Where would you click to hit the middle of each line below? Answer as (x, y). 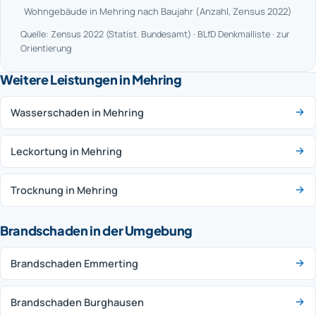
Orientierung (46, 48)
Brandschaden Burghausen (77, 302)
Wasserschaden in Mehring (77, 112)
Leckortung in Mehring (66, 151)
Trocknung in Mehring (64, 190)
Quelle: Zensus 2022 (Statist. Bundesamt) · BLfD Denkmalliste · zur (155, 34)
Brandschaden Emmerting (74, 263)
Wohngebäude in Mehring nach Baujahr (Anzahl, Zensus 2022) (158, 11)
